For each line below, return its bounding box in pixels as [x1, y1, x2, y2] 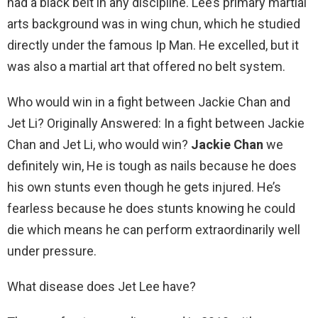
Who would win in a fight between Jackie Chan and [7, 94, 290, 110]
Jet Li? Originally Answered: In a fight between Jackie [7, 116, 305, 131]
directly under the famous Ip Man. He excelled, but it [7, 38, 299, 53]
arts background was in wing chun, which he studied [7, 16, 300, 32]
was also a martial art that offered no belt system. [7, 59, 285, 75]
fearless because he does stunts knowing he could [7, 201, 295, 216]
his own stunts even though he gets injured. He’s [7, 180, 281, 195]
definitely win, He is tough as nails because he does [7, 158, 297, 174]
